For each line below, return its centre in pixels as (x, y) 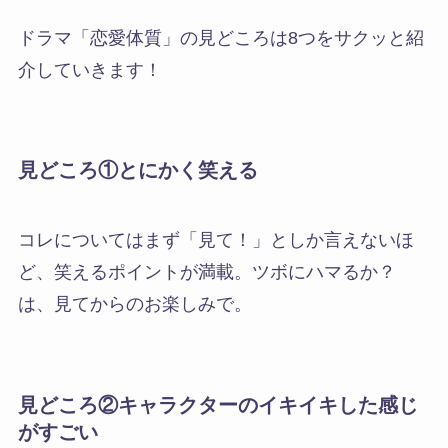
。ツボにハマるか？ (314, 271)
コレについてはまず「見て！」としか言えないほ (215, 239)
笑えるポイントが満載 (143, 271)
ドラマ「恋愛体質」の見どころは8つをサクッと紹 (220, 37)
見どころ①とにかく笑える (137, 170)
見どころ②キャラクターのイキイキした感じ (217, 404)
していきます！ (98, 69)
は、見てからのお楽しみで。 (134, 303)
